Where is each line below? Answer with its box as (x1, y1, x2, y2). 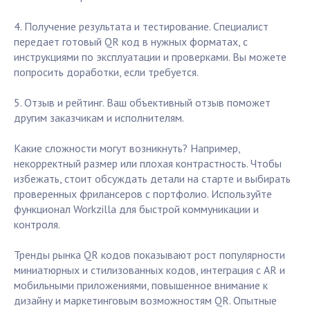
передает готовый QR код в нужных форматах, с (14, 35, 248, 49)
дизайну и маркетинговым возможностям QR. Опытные (14, 293, 277, 308)
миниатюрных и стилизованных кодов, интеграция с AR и (14, 263, 285, 277)
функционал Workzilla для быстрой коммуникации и (14, 202, 259, 217)
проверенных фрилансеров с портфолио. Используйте (14, 187, 272, 201)
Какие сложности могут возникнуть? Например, (14, 141, 240, 156)
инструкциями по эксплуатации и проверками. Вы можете (14, 50, 286, 64)
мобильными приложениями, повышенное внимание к (14, 278, 268, 293)
